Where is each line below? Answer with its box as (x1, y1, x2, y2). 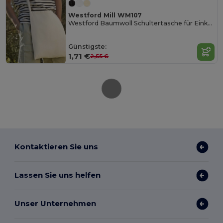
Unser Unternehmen (14, 199, 97, 209)
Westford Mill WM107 (68, 11, 142, 19)
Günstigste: (68, 43, 107, 51)
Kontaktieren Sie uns (14, 142, 99, 152)
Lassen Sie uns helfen (14, 170, 101, 180)
